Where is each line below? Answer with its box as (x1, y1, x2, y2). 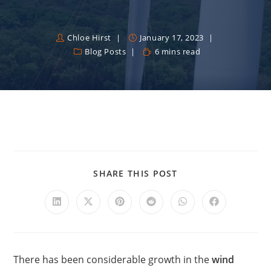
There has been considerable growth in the (13, 253, 212, 266)
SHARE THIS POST (93, 168, 178, 179)
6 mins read (154, 46, 201, 57)
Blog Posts (85, 46, 126, 57)
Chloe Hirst (67, 32, 111, 43)
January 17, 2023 (140, 32, 204, 43)
